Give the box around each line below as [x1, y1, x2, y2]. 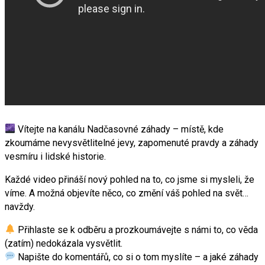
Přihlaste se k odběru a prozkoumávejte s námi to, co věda [15, 224, 258, 235]
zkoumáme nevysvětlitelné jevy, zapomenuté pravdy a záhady [5, 137, 258, 148]
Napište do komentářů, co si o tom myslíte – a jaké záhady [15, 251, 259, 263]
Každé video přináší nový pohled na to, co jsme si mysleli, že [5, 173, 254, 185]
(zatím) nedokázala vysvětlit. [5, 237, 122, 249]
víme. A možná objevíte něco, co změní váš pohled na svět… [5, 187, 248, 199]
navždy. [5, 201, 35, 212]
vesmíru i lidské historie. [5, 150, 106, 162]
